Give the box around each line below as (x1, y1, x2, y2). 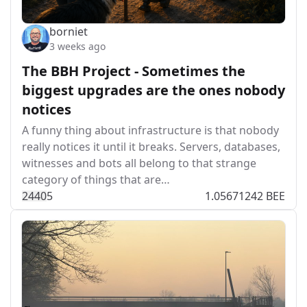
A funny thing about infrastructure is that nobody (22, 122, 279, 138)
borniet (49, 23, 88, 39)
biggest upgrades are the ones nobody (22, 80, 285, 99)
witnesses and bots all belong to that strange (22, 155, 256, 171)
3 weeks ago (49, 39, 106, 53)
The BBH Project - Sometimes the (22, 61, 245, 80)
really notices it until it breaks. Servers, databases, (22, 138, 280, 154)
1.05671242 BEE (205, 188, 285, 204)
